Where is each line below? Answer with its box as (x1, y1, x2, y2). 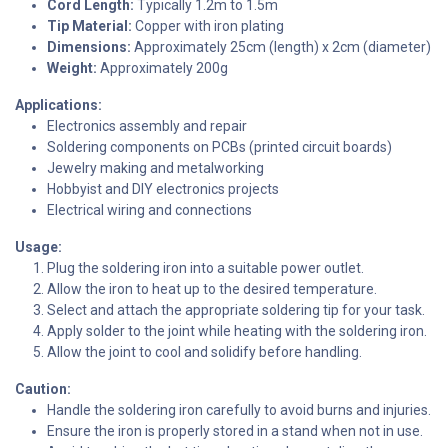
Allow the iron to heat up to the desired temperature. (47, 280, 377, 297)
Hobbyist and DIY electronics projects (47, 180, 279, 197)
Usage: (15, 238, 62, 255)
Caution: (15, 380, 71, 397)
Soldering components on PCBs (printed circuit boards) (47, 138, 392, 155)
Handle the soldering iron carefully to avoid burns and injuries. (47, 401, 431, 418)
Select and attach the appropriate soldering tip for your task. (47, 301, 425, 318)
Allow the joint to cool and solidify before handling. (47, 343, 362, 360)
